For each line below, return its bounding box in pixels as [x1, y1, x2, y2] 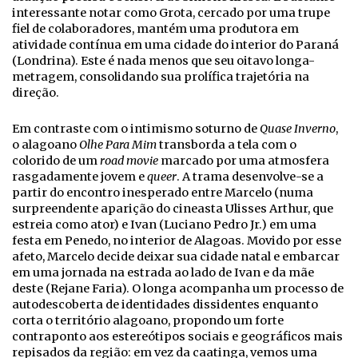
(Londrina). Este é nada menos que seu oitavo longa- [12, 54, 315, 69]
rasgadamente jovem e [12, 169, 147, 185]
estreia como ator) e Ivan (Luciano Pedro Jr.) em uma [12, 217, 316, 233]
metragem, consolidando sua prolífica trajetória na [12, 70, 309, 85]
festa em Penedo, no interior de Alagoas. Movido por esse [12, 233, 341, 249]
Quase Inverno [260, 121, 336, 137]
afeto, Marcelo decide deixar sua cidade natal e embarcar [12, 249, 340, 265]
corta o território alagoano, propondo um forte [12, 313, 284, 328]
